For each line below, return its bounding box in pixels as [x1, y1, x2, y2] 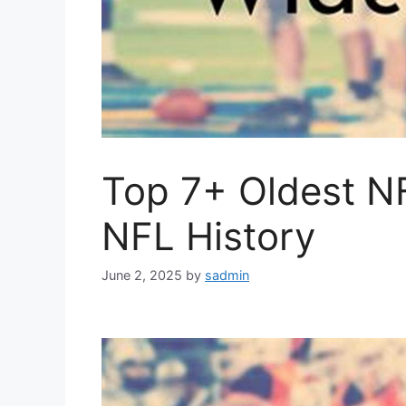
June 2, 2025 [101, 267, 182, 284]
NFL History [101, 213, 315, 260]
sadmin [205, 267, 249, 284]
